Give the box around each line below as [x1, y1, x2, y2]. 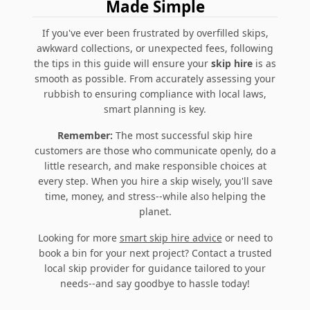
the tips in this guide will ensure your [34, 56, 211, 70]
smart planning [104, 102, 176, 116]
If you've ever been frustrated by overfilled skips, [42, 26, 268, 39]
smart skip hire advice [119, 230, 222, 244]
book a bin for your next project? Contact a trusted [38, 246, 272, 259]
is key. [176, 102, 206, 116]
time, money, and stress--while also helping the [44, 189, 266, 203]
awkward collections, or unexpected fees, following [37, 41, 273, 55]
